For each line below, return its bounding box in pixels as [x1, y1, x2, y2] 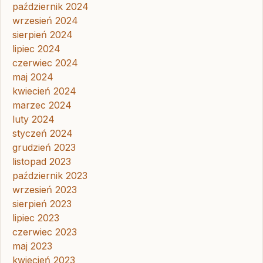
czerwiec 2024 [12, 57, 78, 69]
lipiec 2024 [12, 43, 60, 55]
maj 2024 [12, 71, 53, 83]
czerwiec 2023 [12, 226, 77, 238]
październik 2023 [12, 170, 87, 182]
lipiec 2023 [12, 212, 59, 224]
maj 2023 [12, 240, 52, 252]
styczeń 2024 [12, 127, 73, 140]
